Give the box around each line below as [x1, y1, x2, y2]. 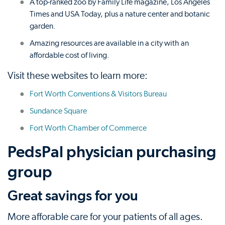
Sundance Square [30, 106, 87, 115]
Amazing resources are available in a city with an [30, 39, 189, 47]
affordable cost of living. [30, 51, 109, 59]
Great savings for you [8, 187, 138, 204]
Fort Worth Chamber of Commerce [30, 124, 147, 132]
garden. [30, 22, 56, 30]
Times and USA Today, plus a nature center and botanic [30, 10, 210, 18]
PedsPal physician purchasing [8, 142, 216, 161]
